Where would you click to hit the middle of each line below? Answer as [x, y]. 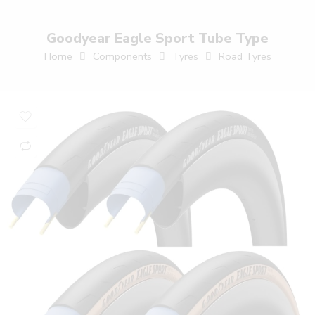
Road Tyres [245, 56]
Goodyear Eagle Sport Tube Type [157, 38]
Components [122, 56]
